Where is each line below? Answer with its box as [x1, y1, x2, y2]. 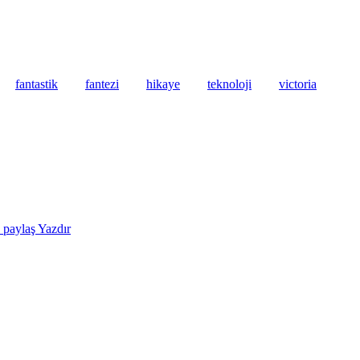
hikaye [146, 76, 180, 91]
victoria [279, 76, 317, 91]
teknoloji [207, 76, 252, 91]
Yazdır [38, 221, 71, 235]
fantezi [85, 76, 119, 91]
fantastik [15, 76, 58, 91]
